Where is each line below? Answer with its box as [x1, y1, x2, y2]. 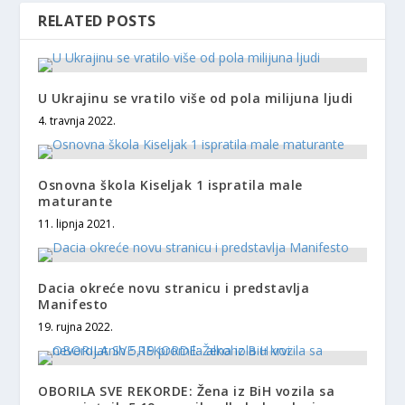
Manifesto [38, 295, 108, 313]
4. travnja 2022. [38, 112, 117, 128]
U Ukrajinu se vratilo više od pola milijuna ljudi [38, 89, 353, 107]
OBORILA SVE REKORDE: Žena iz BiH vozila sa [38, 381, 335, 400]
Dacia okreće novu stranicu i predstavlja [38, 278, 310, 297]
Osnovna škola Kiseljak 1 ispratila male [38, 175, 303, 193]
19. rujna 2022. [38, 318, 114, 334]
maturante [38, 192, 113, 210]
